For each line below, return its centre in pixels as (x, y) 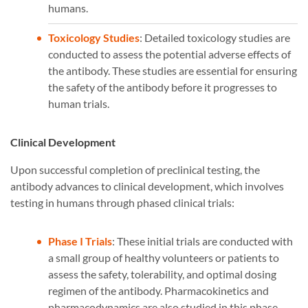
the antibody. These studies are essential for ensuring (173, 71)
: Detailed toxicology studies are (215, 38)
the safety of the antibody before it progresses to (163, 87)
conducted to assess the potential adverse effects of (169, 54)
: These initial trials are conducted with (202, 241)
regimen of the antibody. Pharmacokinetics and (158, 291)
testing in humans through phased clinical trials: (122, 203)
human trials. (79, 104)
